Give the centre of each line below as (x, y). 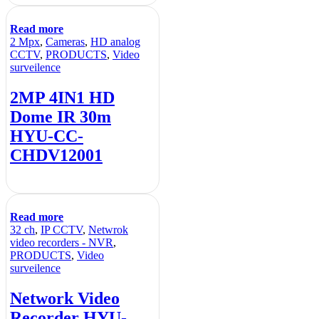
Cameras (65, 41)
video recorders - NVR (62, 243)
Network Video (65, 299)
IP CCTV (62, 230)
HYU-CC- (47, 136)
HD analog (115, 41)
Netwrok (108, 230)
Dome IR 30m (61, 116)
